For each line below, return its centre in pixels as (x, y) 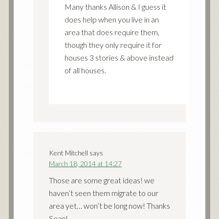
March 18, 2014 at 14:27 (85, 163)
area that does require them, (112, 32)
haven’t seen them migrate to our (103, 193)
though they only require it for (113, 44)
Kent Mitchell (68, 153)
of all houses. (85, 70)
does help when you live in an (111, 19)
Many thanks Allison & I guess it (115, 6)
